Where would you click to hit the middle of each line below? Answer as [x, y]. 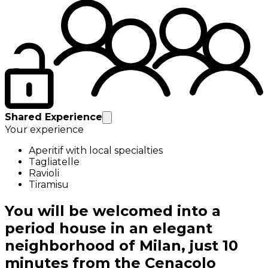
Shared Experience [54, 117]
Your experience [44, 130]
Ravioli [44, 173]
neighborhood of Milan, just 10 [121, 246]
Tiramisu [49, 185]
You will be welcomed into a [113, 211]
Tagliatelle [54, 162]
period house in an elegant [109, 229]
